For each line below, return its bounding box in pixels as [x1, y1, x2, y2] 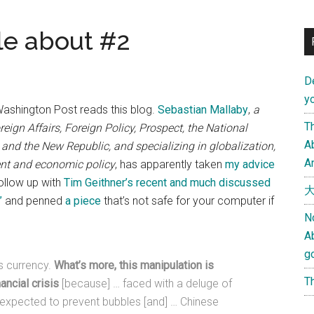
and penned [2, 194, 65, 207]
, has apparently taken [115, 158, 225, 171]
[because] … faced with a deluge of [59, 277, 232, 290]
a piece [65, 194, 101, 207]
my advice [225, 158, 275, 171]
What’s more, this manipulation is [54, 259, 214, 272]
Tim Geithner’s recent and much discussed [64, 176, 271, 189]
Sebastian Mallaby [158, 103, 248, 116]
